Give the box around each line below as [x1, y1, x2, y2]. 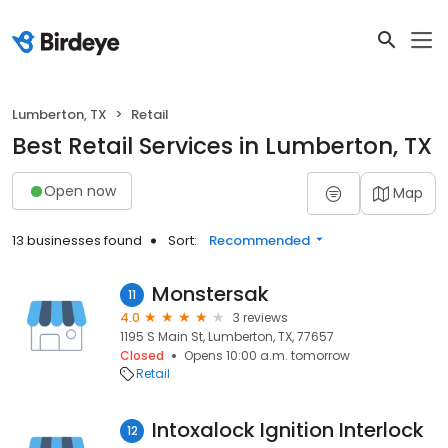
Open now [44, 180, 116, 201]
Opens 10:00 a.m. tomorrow [184, 347, 350, 364]
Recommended [209, 231, 310, 250]
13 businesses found [12, 231, 142, 250]
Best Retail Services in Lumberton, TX [12, 130, 432, 162]
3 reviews [233, 309, 288, 326]
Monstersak [152, 280, 269, 308]
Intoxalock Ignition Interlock [152, 416, 424, 444]
